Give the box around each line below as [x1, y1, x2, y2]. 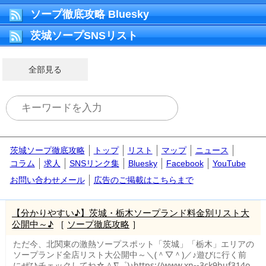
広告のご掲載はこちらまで [93, 175, 194, 185]
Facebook [166, 158, 204, 168]
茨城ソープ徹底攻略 [9, 145, 85, 155]
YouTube [212, 158, 246, 168]
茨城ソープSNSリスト [30, 30, 138, 42]
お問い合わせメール [9, 175, 85, 185]
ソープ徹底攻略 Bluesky [30, 8, 149, 20]
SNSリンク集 [69, 158, 119, 168]
